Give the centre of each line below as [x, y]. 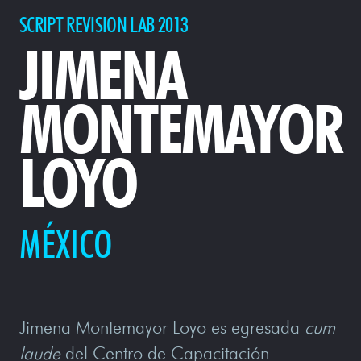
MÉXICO [66, 244]
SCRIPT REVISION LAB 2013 [104, 25]
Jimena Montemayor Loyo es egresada [162, 327]
